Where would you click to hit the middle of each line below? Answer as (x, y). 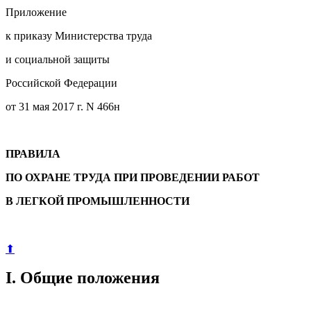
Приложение (36, 12)
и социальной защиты (58, 59)
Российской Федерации (61, 83)
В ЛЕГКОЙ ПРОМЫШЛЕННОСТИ (98, 201)
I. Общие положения (83, 278)
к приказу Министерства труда (79, 35)
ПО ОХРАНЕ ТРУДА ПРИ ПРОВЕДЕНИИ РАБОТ (133, 177)
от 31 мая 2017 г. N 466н (63, 106)
